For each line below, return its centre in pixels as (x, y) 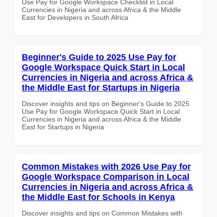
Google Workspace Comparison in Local (106, 177)
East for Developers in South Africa (75, 17)
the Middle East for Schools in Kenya (98, 197)
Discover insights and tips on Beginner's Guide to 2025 (106, 103)
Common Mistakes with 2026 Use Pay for (106, 166)
